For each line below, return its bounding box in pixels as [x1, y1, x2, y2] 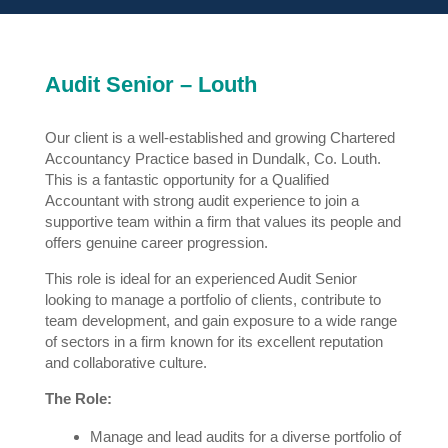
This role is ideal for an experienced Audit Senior [44, 269, 357, 287]
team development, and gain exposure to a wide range [44, 311, 397, 329]
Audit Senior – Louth [44, 72, 257, 97]
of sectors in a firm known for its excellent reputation [44, 332, 383, 350]
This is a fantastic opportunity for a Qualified [44, 170, 329, 188]
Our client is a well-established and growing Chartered [44, 128, 395, 146]
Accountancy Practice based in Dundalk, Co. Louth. [44, 149, 381, 167]
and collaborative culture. [44, 353, 207, 371]
